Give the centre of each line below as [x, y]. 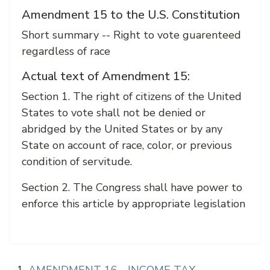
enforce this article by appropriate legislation [133, 204]
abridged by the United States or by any [122, 129]
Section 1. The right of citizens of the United [132, 96]
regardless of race [66, 51]
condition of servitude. [78, 162]
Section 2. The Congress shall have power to [132, 187]
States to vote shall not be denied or [114, 113]
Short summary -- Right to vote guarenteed [131, 35]
